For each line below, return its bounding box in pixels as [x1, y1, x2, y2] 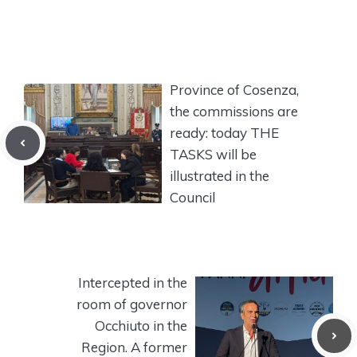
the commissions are [170, 102, 298, 120]
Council [170, 188, 215, 206]
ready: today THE [170, 124, 279, 141]
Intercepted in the [78, 273, 187, 291]
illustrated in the [170, 167, 269, 184]
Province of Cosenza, [170, 80, 299, 98]
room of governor [76, 295, 187, 312]
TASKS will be [170, 145, 257, 163]
